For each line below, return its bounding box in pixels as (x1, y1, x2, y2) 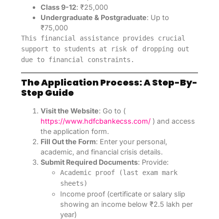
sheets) (60, 179, 88, 187)
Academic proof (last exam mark (60, 168, 177, 176)
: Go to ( (98, 106, 126, 115)
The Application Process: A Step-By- (21, 76, 197, 88)
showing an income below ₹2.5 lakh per (60, 199, 193, 208)
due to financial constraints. (21, 56, 134, 64)
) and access (150, 116, 195, 125)
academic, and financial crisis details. (40, 147, 163, 156)
